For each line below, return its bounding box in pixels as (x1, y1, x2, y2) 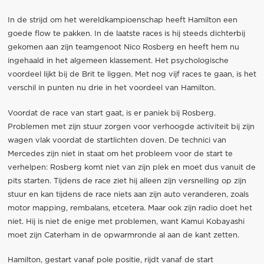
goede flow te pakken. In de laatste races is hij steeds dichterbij (7, 30, 245, 38)
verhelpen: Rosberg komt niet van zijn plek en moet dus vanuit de (7, 163, 256, 171)
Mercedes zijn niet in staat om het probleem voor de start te (7, 150, 233, 158)
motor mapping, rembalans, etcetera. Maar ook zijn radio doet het (7, 204, 252, 212)
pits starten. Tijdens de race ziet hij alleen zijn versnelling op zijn (7, 177, 246, 185)
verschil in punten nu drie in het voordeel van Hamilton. (7, 84, 216, 93)
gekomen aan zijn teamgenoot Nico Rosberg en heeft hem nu (7, 44, 239, 52)
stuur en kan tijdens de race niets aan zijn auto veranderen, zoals (7, 190, 249, 199)
